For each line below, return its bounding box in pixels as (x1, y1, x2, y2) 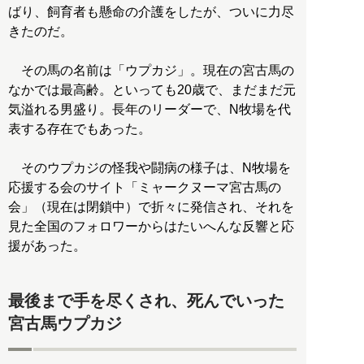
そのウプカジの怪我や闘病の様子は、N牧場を (8, 160, 291, 175)
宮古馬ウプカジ (8, 314, 122, 332)
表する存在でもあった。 (8, 121, 151, 136)
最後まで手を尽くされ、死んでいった (8, 291, 284, 310)
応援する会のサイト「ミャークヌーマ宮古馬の (8, 180, 281, 194)
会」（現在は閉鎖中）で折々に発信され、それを (8, 199, 294, 214)
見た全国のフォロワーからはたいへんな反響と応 (8, 219, 294, 233)
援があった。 (8, 238, 86, 253)
